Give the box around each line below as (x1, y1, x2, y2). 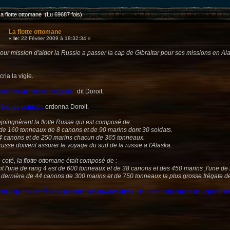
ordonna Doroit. (44, 103, 89, 111)
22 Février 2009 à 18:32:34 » (20, 35, 91, 42)
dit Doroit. (75, 88, 104, 95)
